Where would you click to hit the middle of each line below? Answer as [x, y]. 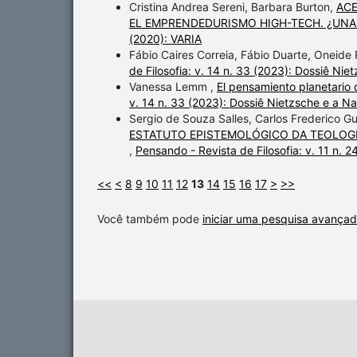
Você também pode [150, 219]
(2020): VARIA [165, 39]
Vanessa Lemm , [173, 86]
